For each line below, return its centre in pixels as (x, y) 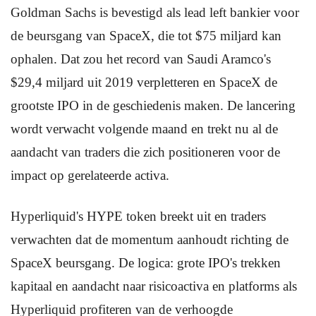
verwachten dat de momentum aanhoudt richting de (150, 239)
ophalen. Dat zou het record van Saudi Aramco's (141, 59)
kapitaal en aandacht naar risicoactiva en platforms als (154, 286)
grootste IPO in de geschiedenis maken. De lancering (153, 105)
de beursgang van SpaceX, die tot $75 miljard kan (146, 36)
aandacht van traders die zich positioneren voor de (145, 152)
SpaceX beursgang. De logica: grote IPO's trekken (146, 263)
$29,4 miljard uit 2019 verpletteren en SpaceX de (144, 82)
